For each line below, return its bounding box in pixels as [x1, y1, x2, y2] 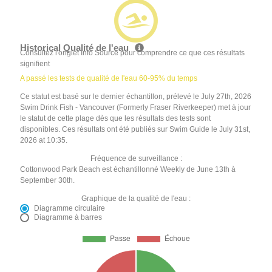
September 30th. [20, 176, 75, 185]
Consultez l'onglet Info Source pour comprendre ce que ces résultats [20, 49, 245, 58]
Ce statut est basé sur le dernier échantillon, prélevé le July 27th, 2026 [20, 92, 252, 101]
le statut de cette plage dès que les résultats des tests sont [20, 114, 211, 123]
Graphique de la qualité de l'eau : [81, 194, 191, 203]
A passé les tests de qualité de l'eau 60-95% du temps [20, 74, 198, 83]
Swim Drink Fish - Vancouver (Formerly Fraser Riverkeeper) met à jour [20, 103, 251, 112]
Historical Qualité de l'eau [20, 42, 132, 53]
